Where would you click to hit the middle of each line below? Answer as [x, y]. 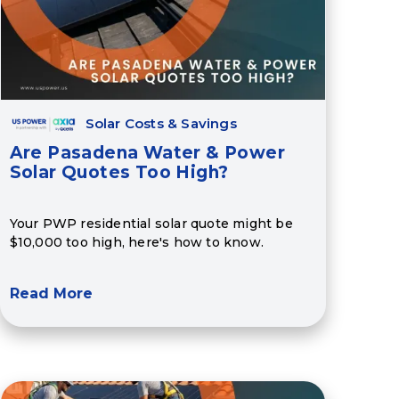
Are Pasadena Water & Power [147, 153]
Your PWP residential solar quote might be [151, 223]
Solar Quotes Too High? [119, 173]
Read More [51, 294]
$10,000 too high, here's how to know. [137, 242]
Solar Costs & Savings [161, 124]
